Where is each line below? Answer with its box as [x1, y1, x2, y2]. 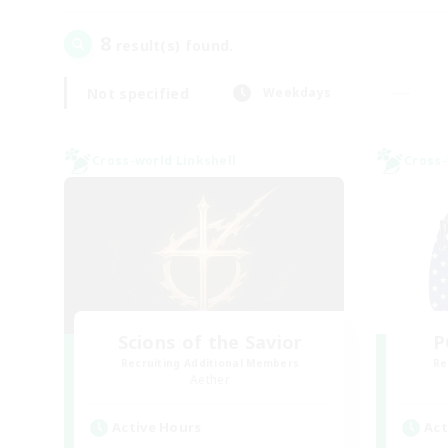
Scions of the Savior [117, 330, 303, 354]
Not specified [87, 83, 189, 103]
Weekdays [262, 84, 332, 101]
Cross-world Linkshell [92, 152, 237, 169]
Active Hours [112, 418, 202, 436]
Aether [190, 371, 230, 388]
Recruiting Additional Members [120, 356, 300, 370]
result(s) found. [111, 36, 234, 55]
